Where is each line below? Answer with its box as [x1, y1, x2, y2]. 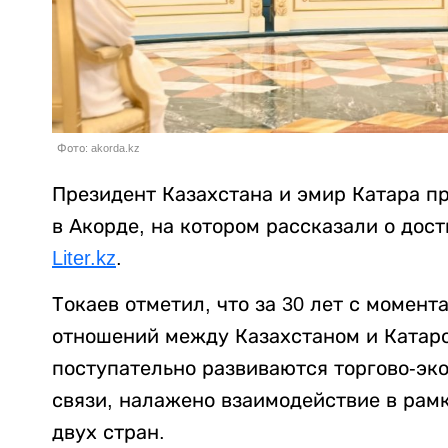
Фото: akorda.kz [57, 141, 140, 154]
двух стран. [52, 420, 165, 443]
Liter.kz [52, 246, 116, 269]
